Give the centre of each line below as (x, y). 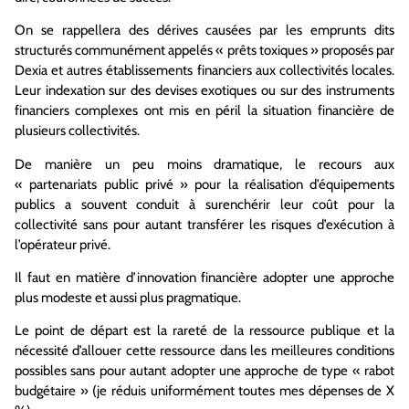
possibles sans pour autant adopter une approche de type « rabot (204, 371)
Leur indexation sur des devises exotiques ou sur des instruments (204, 91)
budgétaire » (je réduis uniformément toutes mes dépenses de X (204, 391)
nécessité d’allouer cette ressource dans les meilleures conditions (204, 351)
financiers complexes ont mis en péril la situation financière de (204, 111)
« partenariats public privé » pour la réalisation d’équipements (204, 184)
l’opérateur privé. (63, 244)
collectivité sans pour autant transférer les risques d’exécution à (204, 224)
